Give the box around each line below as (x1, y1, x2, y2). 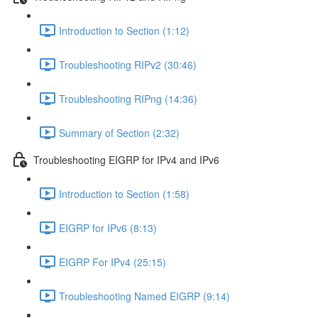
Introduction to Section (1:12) (59, 23, 190, 38)
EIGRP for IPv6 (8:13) (59, 220, 157, 235)
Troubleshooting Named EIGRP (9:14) (59, 288, 230, 303)
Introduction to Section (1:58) (59, 186, 190, 201)
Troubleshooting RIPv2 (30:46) (59, 57, 197, 72)
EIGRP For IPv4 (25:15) (59, 254, 166, 269)
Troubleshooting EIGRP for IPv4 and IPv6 (33, 152, 219, 167)
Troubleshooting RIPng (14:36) (59, 91, 197, 106)
